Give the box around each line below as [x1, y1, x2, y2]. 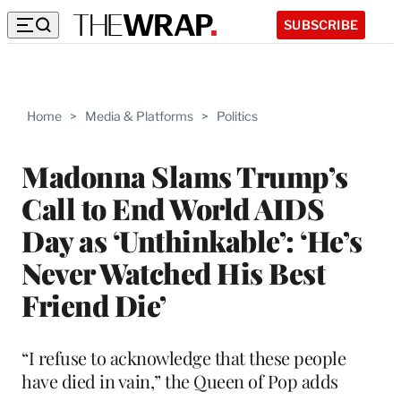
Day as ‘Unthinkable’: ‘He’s [21, 220, 363, 260]
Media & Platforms [85, 108, 193, 124]
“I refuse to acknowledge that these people [21, 345, 346, 370]
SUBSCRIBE [284, 16, 358, 32]
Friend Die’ [21, 285, 166, 324]
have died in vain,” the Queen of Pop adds [21, 368, 338, 393]
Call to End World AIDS [21, 188, 324, 227]
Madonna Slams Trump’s [21, 156, 348, 195]
